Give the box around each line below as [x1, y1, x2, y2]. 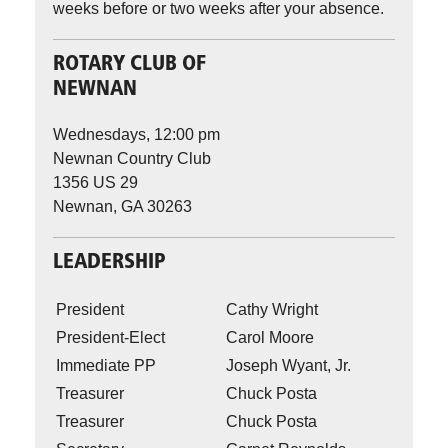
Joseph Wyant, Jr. [226, 357, 351, 375]
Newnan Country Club [53, 149, 211, 167]
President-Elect [56, 329, 165, 347]
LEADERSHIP [53, 251, 166, 273]
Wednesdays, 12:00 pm [53, 125, 220, 143]
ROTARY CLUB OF [53, 53, 206, 75]
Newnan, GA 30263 [53, 197, 192, 215]
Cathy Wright [226, 301, 318, 319]
